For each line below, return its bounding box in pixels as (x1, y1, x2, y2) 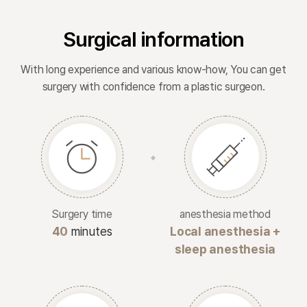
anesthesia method (180, 208, 271, 221)
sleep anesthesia (174, 242, 276, 256)
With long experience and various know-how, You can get (21, 63, 286, 76)
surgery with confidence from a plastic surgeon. (42, 80, 265, 93)
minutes (68, 224, 112, 238)
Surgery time (51, 208, 112, 221)
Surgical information (62, 27, 245, 51)
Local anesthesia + (170, 224, 280, 238)
